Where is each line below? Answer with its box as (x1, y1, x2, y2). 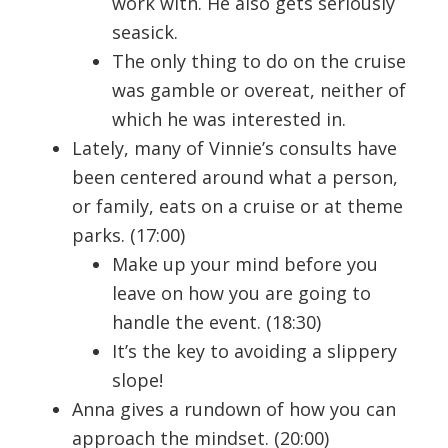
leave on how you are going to (112, 280, 372, 305)
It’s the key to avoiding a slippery (112, 338, 398, 363)
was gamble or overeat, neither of (112, 77, 407, 102)
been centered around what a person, (72, 164, 399, 189)
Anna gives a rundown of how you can (72, 396, 397, 421)
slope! (112, 367, 164, 392)
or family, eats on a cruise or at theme (72, 193, 404, 218)
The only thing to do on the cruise (112, 48, 407, 73)
